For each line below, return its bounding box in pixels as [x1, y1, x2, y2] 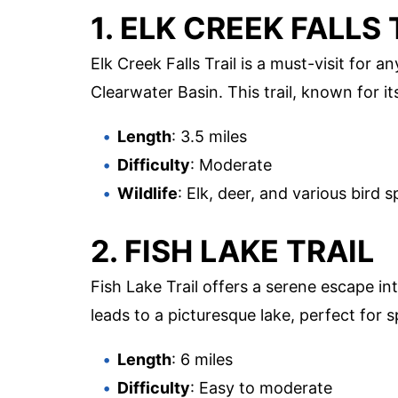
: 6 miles [171, 349, 233, 369]
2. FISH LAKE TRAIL [91, 232, 374, 269]
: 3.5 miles [171, 127, 247, 147]
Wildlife [117, 184, 178, 203]
